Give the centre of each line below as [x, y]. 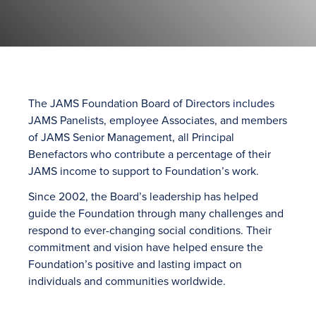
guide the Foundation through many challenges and [156, 213]
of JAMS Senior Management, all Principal [131, 137]
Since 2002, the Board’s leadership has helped [143, 196]
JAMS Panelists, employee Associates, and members [158, 120]
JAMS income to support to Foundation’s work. [144, 171]
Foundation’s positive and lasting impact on [135, 264]
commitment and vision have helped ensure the [146, 247]
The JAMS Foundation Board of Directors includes [151, 103]
